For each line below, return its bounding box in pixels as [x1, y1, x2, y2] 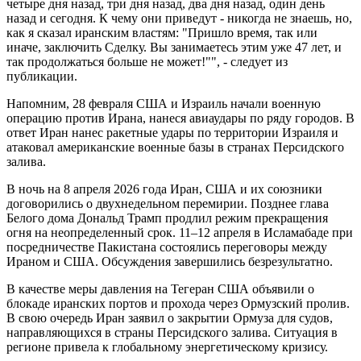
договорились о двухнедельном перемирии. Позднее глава [6, 196, 329, 210]
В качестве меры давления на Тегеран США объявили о [6, 281, 314, 296]
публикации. [6, 68, 77, 83]
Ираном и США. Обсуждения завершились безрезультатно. [6, 254, 333, 268]
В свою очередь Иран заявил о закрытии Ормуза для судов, [6, 310, 333, 325]
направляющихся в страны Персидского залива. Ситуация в [6, 325, 338, 339]
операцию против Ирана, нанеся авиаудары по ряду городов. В [6, 110, 355, 125]
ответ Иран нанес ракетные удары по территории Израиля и [6, 125, 338, 139]
